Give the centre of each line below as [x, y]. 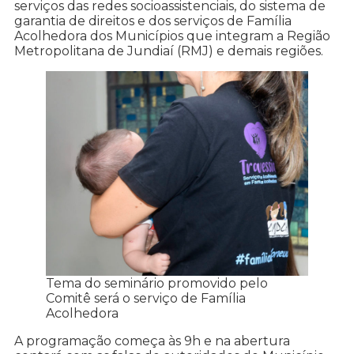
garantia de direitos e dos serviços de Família [153, 21]
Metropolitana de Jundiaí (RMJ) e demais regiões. [169, 51]
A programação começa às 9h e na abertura [152, 341]
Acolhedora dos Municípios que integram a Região [172, 36]
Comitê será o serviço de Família [146, 299]
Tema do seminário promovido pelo [157, 284]
